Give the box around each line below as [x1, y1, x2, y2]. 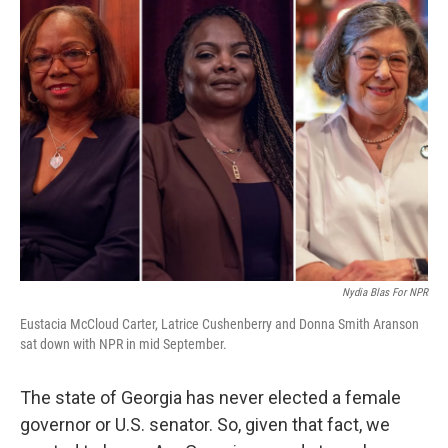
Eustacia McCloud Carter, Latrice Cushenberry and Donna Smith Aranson [20, 316, 419, 332]
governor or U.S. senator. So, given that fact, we [20, 414, 390, 435]
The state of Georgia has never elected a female [20, 387, 401, 408]
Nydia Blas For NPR [342, 286, 428, 299]
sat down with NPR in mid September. [20, 336, 227, 352]
